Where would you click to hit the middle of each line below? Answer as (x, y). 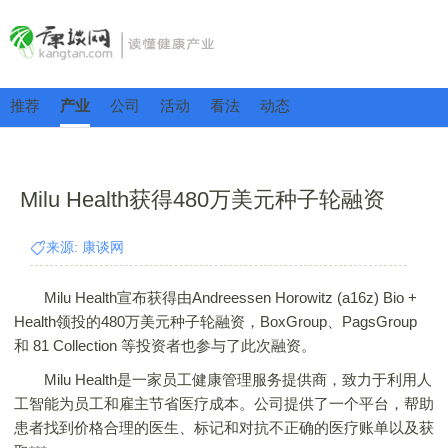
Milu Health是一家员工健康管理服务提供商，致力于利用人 (223, 379)
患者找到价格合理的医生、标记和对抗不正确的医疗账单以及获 (224, 427)
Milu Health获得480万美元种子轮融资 (202, 199)
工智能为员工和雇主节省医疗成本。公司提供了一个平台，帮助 (224, 403)
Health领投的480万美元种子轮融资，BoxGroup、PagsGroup (215, 321)
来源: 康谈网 (85, 247)
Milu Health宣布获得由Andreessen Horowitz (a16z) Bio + (215, 297)
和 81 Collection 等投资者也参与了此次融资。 (165, 345)
